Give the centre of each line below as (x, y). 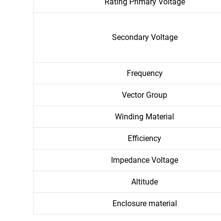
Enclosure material (145, 204)
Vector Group (145, 95)
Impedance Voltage (145, 160)
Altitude (145, 182)
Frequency (145, 74)
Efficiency (145, 139)
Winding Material (145, 117)
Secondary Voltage (145, 37)
